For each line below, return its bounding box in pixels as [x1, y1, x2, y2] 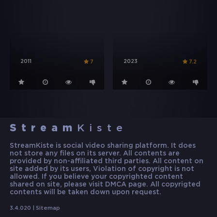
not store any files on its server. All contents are [10, 151, 180, 157]
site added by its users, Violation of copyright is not [10, 166, 194, 172]
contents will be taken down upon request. [10, 189, 161, 196]
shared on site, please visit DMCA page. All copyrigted [10, 182, 201, 188]
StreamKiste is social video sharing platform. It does [10, 143, 196, 149]
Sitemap [36, 206, 60, 211]
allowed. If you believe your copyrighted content [10, 174, 183, 180]
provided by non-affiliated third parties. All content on [10, 158, 203, 165]
